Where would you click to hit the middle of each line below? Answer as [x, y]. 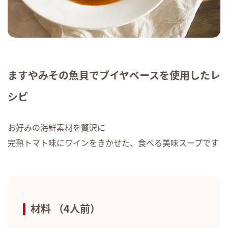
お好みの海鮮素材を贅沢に [56, 127]
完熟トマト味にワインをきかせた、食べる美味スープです [113, 142]
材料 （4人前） [65, 208]
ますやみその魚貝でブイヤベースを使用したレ [114, 75]
